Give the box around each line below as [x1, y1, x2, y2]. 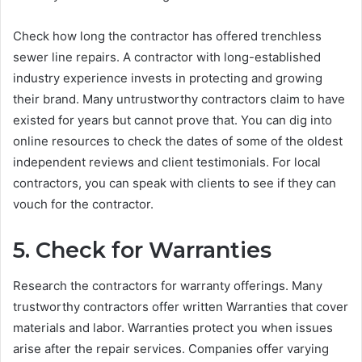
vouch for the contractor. [13, 196, 157, 212]
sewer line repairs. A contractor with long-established [13, 48, 321, 65]
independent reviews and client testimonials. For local [13, 154, 321, 170]
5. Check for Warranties [13, 236, 277, 263]
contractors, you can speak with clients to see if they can [13, 175, 336, 191]
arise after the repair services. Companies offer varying [13, 341, 329, 357]
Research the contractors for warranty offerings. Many [13, 278, 322, 294]
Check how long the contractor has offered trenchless [13, 27, 322, 44]
